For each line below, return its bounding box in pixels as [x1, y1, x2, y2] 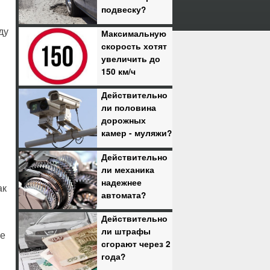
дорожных [101, 115, 146, 127]
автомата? [101, 189, 146, 201]
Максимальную [101, 27, 166, 39]
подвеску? [101, 4, 146, 15]
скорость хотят [101, 40, 167, 52]
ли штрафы [101, 225, 151, 237]
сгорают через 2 [101, 238, 171, 250]
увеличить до [101, 52, 160, 64]
